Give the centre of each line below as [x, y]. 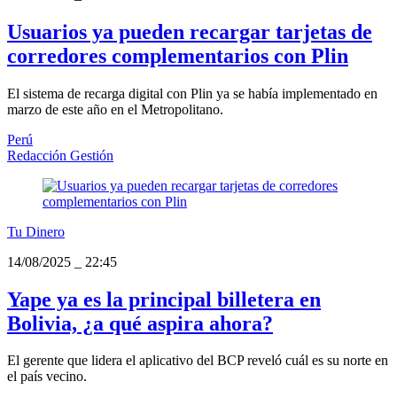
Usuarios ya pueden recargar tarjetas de [190, 31]
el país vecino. [47, 377]
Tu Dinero [36, 231]
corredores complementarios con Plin [178, 55]
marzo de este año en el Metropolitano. [115, 109]
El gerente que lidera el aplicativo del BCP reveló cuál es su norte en [198, 361]
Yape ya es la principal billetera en [164, 299]
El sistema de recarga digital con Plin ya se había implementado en [192, 93]
